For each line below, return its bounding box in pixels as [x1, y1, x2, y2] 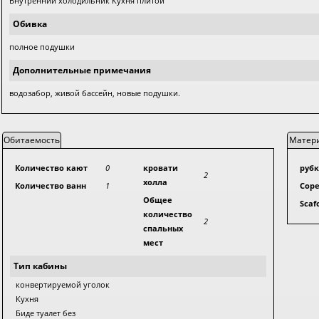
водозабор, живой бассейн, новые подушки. [9, 88, 181, 98]
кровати [143, 162, 179, 173]
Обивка [13, 18, 48, 30]
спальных [143, 223, 184, 234]
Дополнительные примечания [13, 64, 152, 76]
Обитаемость [4, 134, 61, 146]
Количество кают [15, 162, 88, 173]
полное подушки [9, 41, 75, 52]
